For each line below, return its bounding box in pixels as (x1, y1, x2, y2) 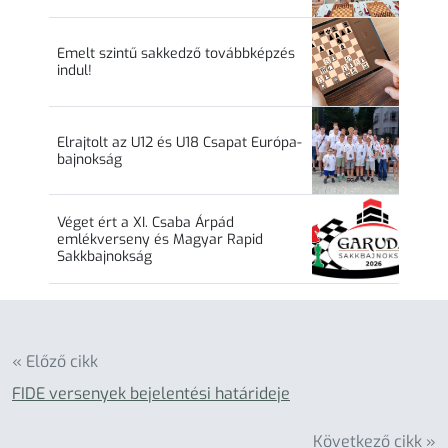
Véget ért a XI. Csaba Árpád (57, 212, 234, 232)
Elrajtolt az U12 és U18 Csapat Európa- (57, 132, 302, 152)
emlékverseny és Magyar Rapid (57, 229, 263, 249)
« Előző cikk (12, 350, 98, 372)
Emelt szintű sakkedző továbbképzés (57, 44, 295, 64)
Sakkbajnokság (57, 246, 152, 266)
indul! (57, 61, 92, 81)
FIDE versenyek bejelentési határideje (12, 382, 290, 404)
